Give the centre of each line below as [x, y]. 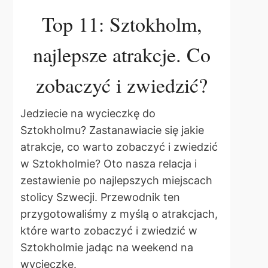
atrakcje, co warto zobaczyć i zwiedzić [119, 147]
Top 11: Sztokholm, [122, 24]
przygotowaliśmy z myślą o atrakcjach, [119, 214]
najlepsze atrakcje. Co [122, 55]
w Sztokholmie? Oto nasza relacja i [109, 163]
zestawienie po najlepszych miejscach [116, 180]
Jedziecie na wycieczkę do [88, 113]
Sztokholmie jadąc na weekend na [107, 247]
